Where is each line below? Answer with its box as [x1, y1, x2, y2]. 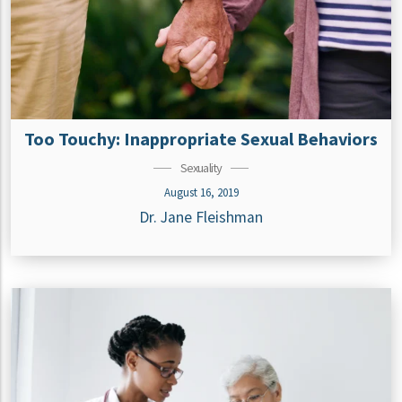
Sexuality [179, 160, 223, 176]
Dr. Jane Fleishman [139, 207, 263, 227]
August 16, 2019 [163, 185, 239, 199]
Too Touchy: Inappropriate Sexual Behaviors [24, 127, 378, 150]
